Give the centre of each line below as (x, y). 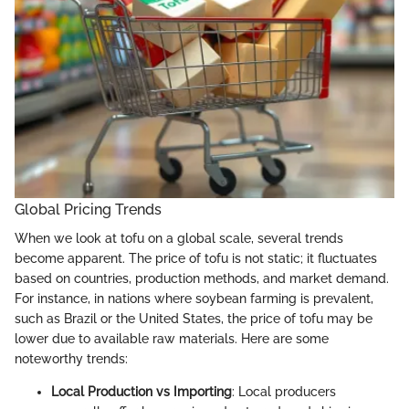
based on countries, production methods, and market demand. (202, 279)
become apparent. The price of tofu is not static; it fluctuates (196, 259)
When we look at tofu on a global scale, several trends (179, 239)
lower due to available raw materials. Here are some (172, 339)
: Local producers (284, 392)
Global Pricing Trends (88, 210)
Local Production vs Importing (142, 392)
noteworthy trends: (71, 359)
